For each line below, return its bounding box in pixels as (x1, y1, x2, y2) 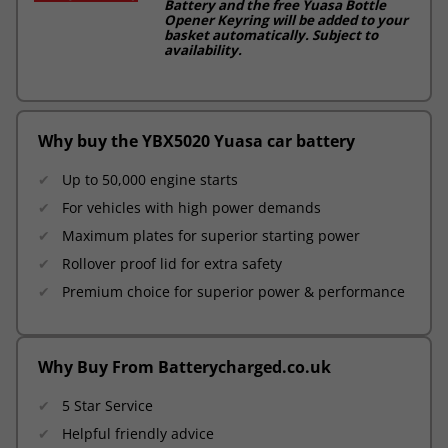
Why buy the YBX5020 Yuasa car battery (38, 129, 355, 152)
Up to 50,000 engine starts (62, 169, 238, 189)
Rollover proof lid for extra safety (62, 253, 282, 273)
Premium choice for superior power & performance (62, 281, 405, 301)
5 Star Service (62, 395, 153, 415)
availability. (164, 40, 242, 59)
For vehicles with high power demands (62, 197, 321, 217)
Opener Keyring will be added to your (164, 10, 408, 29)
